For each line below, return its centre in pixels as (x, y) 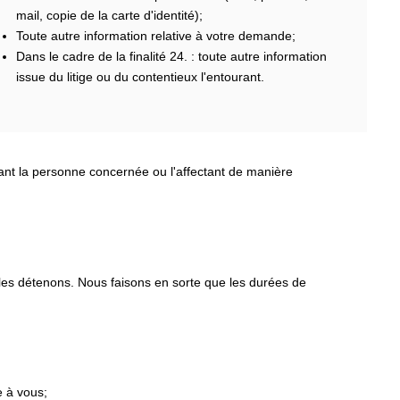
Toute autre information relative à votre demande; (155, 35)
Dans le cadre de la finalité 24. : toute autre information (171, 56)
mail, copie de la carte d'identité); (109, 15)
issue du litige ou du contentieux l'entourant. (140, 76)
